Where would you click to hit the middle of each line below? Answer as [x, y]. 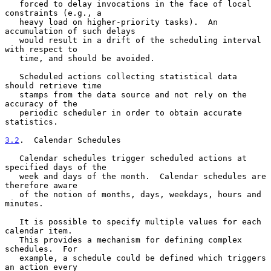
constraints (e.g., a [53, 13]
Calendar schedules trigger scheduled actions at [12, 158]
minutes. [24, 203]
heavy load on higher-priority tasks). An [12, 22]
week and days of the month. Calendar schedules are [12, 176]
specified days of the [56, 167]
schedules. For [41, 249]
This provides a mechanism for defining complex [12, 240]
